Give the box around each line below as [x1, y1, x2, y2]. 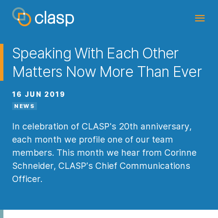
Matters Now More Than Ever [12, 63, 201, 80]
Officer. [12, 174, 42, 184]
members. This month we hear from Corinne [12, 147, 197, 158]
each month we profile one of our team [12, 134, 173, 145]
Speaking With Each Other [12, 44, 179, 62]
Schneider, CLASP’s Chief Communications [12, 161, 190, 171]
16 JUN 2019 [12, 90, 66, 98]
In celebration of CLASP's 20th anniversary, [12, 121, 192, 131]
